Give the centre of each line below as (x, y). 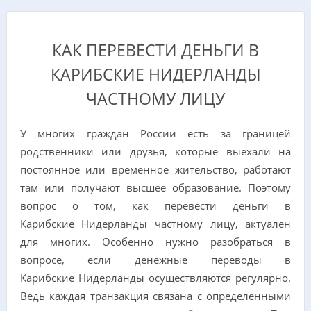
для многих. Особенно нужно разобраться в (155, 241)
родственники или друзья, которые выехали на (155, 151)
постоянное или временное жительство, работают (155, 169)
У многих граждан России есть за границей (155, 133)
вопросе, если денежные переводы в (155, 259)
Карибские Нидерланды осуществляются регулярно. (155, 277)
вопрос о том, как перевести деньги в (155, 205)
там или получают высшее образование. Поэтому (155, 187)
